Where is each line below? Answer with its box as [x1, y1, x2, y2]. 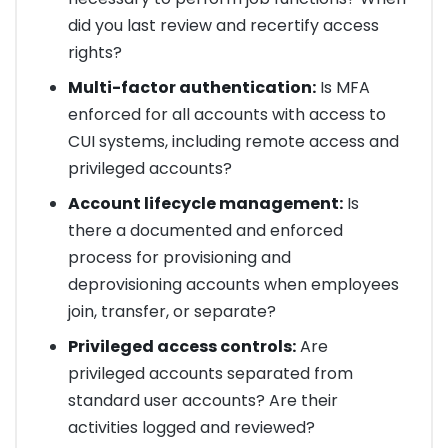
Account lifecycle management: [67, 191, 343, 215]
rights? [67, 40, 122, 64]
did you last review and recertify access [67, 13, 379, 37]
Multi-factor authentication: [67, 75, 316, 99]
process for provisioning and [67, 245, 291, 269]
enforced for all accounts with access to [67, 102, 386, 126]
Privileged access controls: [67, 334, 296, 358]
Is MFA [315, 75, 370, 99]
